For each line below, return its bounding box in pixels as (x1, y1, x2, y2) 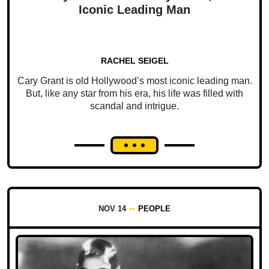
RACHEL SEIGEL (100, 56, 169, 66)
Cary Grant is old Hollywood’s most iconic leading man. (17, 76, 252, 86)
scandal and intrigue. (90, 101, 179, 112)
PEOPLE (138, 204, 171, 214)
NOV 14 (98, 204, 126, 214)
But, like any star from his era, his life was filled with (26, 88, 243, 99)
